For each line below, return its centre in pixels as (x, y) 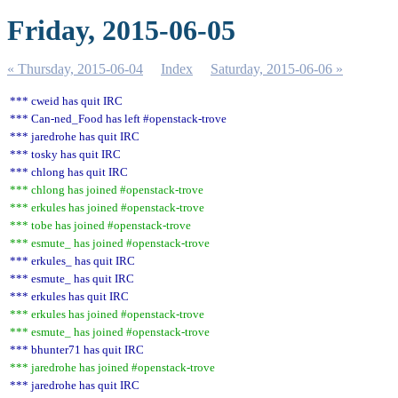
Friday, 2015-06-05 (121, 30)
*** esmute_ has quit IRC (72, 279)
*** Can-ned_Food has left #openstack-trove (118, 119)
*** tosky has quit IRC (65, 154)
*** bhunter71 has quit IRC (77, 350)
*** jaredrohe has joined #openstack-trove (112, 367)
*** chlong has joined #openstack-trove (107, 190)
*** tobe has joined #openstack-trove (100, 225)
